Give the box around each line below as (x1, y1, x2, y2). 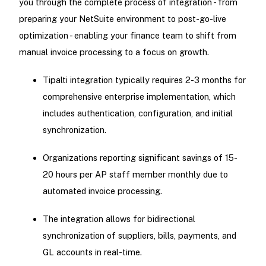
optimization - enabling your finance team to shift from (18, 30, 236, 40)
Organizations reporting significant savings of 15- (42, 153, 237, 163)
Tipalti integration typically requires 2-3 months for (42, 74, 246, 85)
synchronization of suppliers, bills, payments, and (42, 230, 236, 241)
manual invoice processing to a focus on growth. (18, 46, 209, 57)
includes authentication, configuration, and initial (42, 107, 233, 118)
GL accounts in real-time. (42, 247, 142, 258)
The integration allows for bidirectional (42, 214, 195, 224)
